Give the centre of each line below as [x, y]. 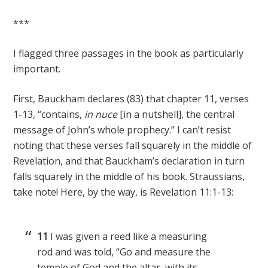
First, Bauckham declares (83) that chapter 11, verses [131, 99]
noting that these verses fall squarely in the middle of [133, 145]
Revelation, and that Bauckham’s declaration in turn [129, 161]
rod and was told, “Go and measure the [124, 252]
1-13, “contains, [49, 114]
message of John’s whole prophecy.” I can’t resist [122, 130]
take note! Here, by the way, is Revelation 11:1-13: [124, 192]
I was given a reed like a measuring [129, 236]
